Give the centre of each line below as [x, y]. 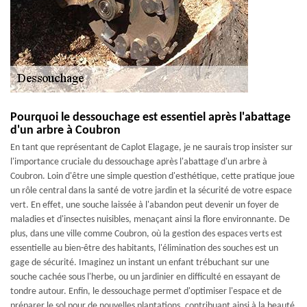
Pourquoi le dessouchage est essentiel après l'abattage [150, 118]
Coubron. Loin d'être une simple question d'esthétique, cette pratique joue [152, 176]
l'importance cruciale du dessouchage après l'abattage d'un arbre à [139, 162]
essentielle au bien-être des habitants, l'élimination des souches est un [144, 248]
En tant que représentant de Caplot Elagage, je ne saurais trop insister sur [151, 148]
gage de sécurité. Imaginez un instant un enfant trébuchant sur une [140, 263]
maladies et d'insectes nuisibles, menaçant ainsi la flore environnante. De [150, 220]
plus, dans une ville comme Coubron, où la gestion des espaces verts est [146, 234]
